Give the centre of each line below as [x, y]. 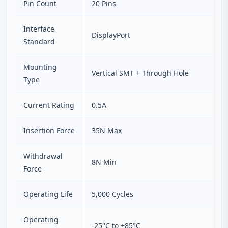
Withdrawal [43, 156]
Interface [39, 29]
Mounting [40, 67]
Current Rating [49, 105]
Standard [39, 41]
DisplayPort [111, 35]
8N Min [104, 162]
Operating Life [48, 194]
